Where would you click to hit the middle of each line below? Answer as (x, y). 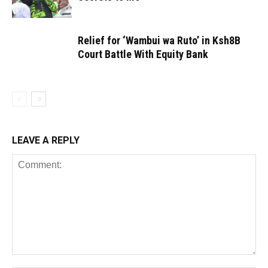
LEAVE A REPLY (46, 140)
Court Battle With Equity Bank (143, 54)
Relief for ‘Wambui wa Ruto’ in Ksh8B (159, 40)
